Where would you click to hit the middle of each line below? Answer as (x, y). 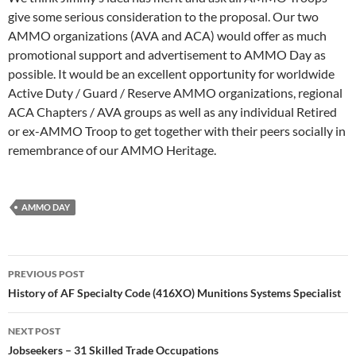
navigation (56, 296)
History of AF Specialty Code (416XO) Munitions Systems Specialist (174, 293)
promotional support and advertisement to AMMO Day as (167, 54)
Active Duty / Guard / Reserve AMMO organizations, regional (175, 93)
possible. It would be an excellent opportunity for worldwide (171, 74)
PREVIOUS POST (46, 274)
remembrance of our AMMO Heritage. (112, 150)
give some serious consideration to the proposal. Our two (163, 16)
